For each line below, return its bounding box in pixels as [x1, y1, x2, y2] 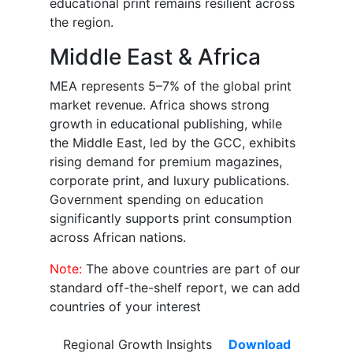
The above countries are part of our [86, 261, 300, 277]
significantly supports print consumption [50, 210, 292, 227]
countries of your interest [50, 299, 201, 315]
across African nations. [50, 229, 186, 246]
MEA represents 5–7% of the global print [50, 78, 292, 95]
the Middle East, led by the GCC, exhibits [50, 135, 295, 151]
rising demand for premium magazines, [50, 154, 282, 170]
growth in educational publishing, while [50, 116, 282, 132]
